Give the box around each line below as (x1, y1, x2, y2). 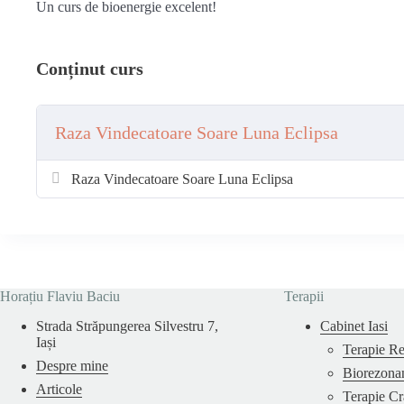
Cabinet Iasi (319, 318, 388, 335)
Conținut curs (36, 59, 143, 79)
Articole (36, 381, 82, 398)
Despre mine (36, 358, 108, 374)
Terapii (283, 289, 324, 305)
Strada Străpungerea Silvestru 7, (36, 318, 218, 335)
